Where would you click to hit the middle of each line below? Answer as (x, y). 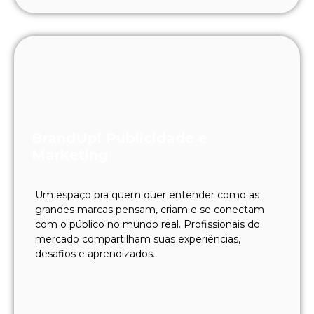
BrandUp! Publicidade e (120, 138)
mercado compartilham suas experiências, (138, 239)
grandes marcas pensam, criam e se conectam (150, 209)
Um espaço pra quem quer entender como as (147, 194)
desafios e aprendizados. (95, 253)
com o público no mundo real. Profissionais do (148, 224)
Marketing (70, 155)
